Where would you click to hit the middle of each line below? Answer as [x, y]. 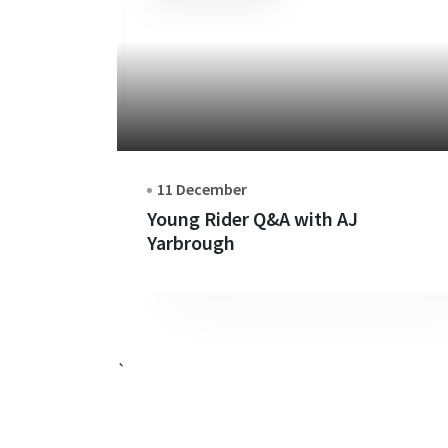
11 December [202, 188]
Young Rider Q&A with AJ [252, 218]
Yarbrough [191, 242]
